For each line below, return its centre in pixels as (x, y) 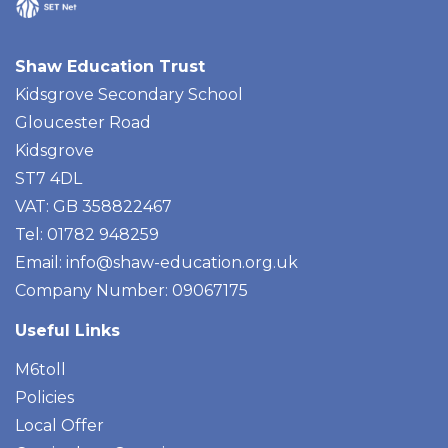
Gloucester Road (83, 122)
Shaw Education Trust (110, 66)
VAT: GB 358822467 (93, 206)
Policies (44, 397)
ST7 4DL (48, 178)
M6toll (40, 369)
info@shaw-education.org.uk (182, 262)
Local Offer (59, 425)
